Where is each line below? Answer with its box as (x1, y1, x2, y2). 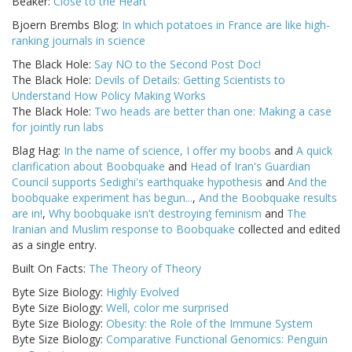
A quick (296, 143, 332, 159)
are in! (12, 206, 42, 222)
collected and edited (235, 222, 340, 237)
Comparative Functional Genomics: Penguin (106, 332, 328, 347)
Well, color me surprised (106, 300, 229, 316)
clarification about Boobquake (12, 159, 165, 174)
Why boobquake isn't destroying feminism (49, 206, 262, 222)
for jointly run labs (12, 119, 104, 135)
